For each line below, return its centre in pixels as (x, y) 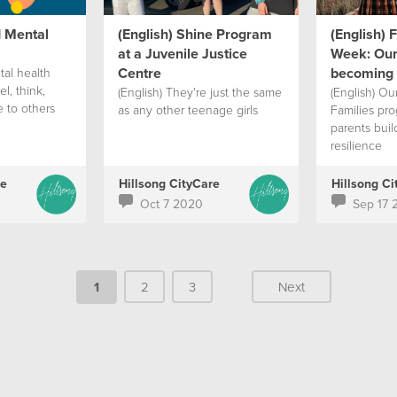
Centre (139, 73)
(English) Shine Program (195, 34)
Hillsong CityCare (169, 183)
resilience (356, 145)
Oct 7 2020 (171, 204)
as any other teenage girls (187, 109)
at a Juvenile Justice (182, 54)
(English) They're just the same (199, 92)
